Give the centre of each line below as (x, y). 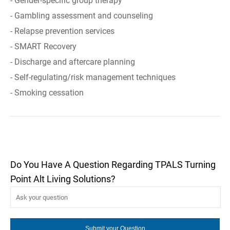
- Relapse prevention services (62, 31)
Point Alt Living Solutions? (63, 179)
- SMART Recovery (43, 46)
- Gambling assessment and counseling (82, 16)
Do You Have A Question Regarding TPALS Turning (113, 165)
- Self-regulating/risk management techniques (93, 77)
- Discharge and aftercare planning (73, 62)
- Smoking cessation (47, 93)
